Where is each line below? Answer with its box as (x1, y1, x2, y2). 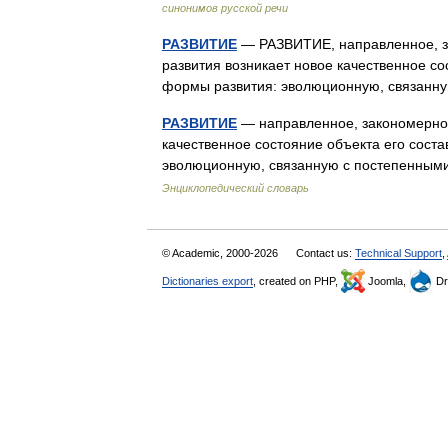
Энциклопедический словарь (162, 182, 309, 194)
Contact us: (296, 247, 355, 259)
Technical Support (355, 247, 442, 259)
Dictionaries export (162, 275, 253, 287)
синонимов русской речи (162, 2, 288, 14)
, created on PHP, (253, 275, 341, 287)
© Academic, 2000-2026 (162, 247, 281, 259)
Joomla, (365, 275, 409, 287)
